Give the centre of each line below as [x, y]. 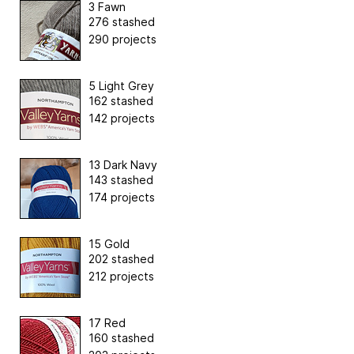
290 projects [122, 40]
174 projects [122, 198]
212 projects [121, 277]
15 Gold [109, 244]
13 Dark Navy [123, 165]
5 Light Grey [121, 86]
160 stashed [121, 338]
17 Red [107, 323]
